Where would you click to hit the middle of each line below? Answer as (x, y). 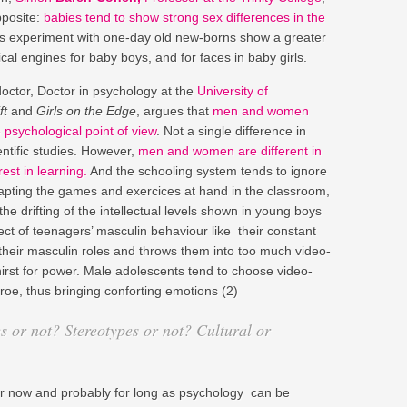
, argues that (174, 110)
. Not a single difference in (231, 130)
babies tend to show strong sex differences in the (184, 17)
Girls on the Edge (86, 110)
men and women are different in (230, 150)
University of (233, 90)
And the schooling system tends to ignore (207, 170)
